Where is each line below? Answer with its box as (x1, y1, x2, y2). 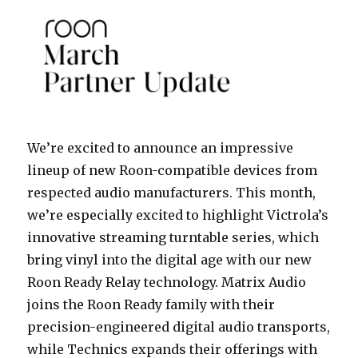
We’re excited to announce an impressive (27, 139, 294, 156)
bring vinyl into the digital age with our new (27, 251, 312, 268)
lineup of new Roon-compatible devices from (27, 161, 318, 178)
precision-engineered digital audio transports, (27, 318, 331, 335)
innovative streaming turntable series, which (27, 229, 320, 245)
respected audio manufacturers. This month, (27, 184, 316, 201)
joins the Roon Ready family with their (27, 296, 276, 312)
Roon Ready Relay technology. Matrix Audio (27, 273, 307, 290)
